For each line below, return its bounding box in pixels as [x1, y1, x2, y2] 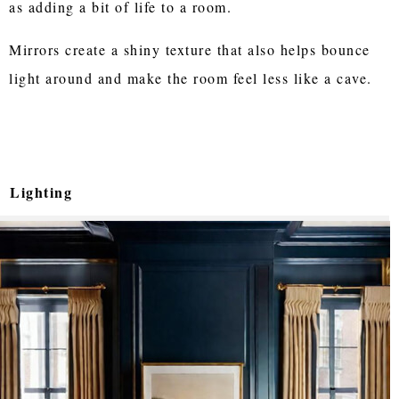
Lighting [10, 181, 73, 202]
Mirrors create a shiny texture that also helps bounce [9, 39, 370, 59]
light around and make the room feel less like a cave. [9, 68, 372, 87]
